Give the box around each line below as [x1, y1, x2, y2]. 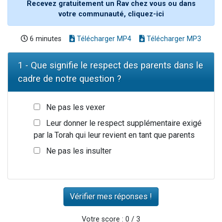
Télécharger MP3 [145, 34, 201, 43]
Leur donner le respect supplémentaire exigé [46, 118, 202, 128]
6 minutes [28, 34, 61, 43]
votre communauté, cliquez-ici [58, 9, 164, 18]
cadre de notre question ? [18, 73, 121, 84]
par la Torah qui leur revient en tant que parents [34, 130, 195, 140]
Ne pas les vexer [46, 102, 105, 112]
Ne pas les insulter [46, 146, 111, 156]
